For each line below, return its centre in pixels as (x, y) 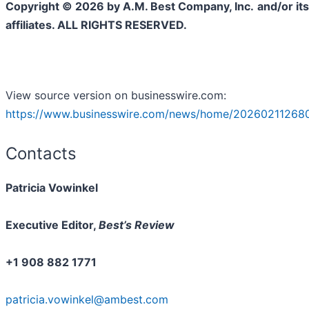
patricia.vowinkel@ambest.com (87, 300)
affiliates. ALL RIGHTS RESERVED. (96, 25)
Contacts (41, 154)
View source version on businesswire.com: (116, 96)
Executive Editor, (52, 225)
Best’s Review (137, 225)
